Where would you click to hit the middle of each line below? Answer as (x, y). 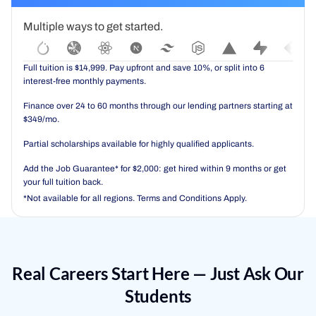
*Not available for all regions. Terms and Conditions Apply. (135, 198)
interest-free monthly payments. (85, 81)
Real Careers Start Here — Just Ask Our (158, 273)
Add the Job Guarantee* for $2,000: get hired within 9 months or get (155, 168)
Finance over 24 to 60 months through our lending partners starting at (158, 105)
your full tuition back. (63, 182)
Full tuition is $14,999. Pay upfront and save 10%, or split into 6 (144, 67)
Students (158, 296)
